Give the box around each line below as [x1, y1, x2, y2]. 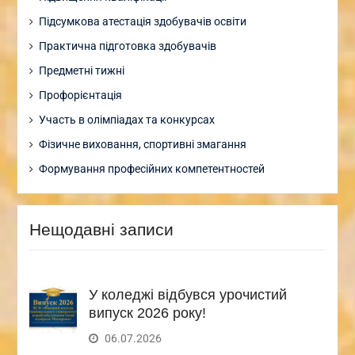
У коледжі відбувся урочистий [88, 286, 287, 303]
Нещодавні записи [29, 219, 174, 239]
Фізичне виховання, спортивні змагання [38, 137, 246, 151]
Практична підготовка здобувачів [38, 39, 216, 52]
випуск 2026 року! [88, 304, 206, 321]
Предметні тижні [38, 63, 124, 77]
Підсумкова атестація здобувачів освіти [38, 14, 246, 28]
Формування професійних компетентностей [38, 162, 265, 175]
